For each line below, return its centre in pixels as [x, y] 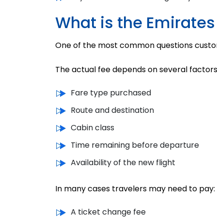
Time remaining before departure [135, 145]
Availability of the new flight [123, 162]
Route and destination [112, 110]
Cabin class [93, 127]
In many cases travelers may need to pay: [135, 188]
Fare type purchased [111, 93]
